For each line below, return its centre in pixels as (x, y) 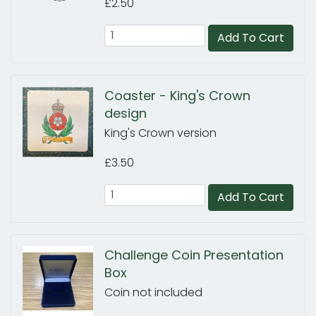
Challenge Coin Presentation (194, 255)
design (126, 113)
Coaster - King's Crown (177, 96)
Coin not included (153, 292)
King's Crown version (160, 133)
